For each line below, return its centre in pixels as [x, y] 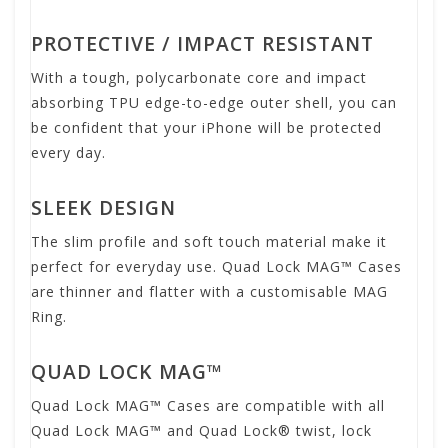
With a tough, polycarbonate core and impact [199, 77]
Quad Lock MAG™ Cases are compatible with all [208, 406]
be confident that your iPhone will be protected [206, 127]
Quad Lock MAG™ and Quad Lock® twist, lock [201, 431]
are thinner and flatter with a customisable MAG [209, 291]
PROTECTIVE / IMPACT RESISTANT [202, 43]
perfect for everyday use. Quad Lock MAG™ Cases [216, 266]
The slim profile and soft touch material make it [209, 241]
